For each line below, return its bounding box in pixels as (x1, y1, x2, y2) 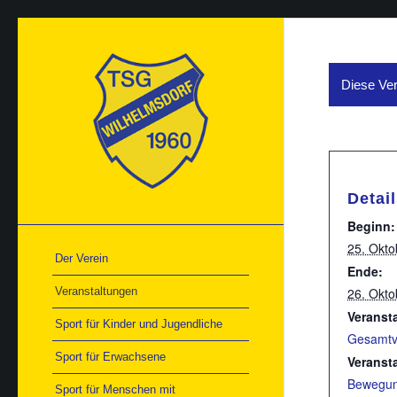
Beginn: (347, 217, 395, 235)
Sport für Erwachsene (55, 349, 166, 363)
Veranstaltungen (55, 284, 137, 298)
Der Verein (55, 251, 108, 265)
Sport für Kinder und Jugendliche (55, 316, 222, 331)
